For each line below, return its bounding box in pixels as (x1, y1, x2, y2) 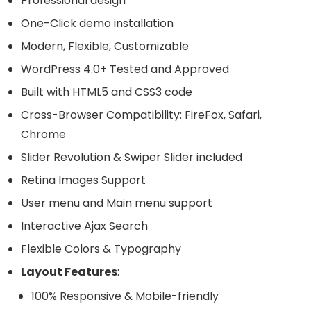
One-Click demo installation (21, 15, 174, 31)
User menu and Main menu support (21, 195, 212, 211)
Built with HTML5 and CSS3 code (21, 84, 192, 100)
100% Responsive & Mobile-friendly (31, 288, 219, 304)
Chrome (21, 126, 66, 142)
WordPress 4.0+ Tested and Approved (21, 61, 229, 77)
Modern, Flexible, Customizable (21, 38, 189, 54)
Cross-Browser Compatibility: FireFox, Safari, (21, 107, 262, 123)
